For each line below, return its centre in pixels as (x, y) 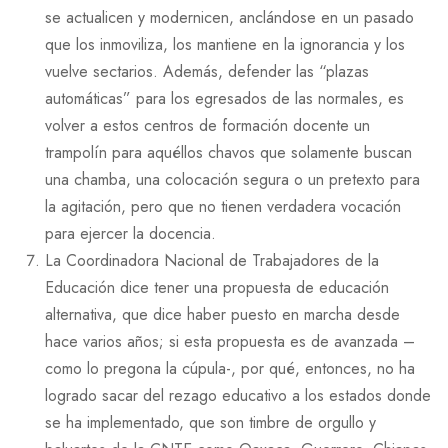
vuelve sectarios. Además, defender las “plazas (207, 71)
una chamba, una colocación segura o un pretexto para (232, 179)
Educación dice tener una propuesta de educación (217, 287)
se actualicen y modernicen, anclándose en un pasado (229, 17)
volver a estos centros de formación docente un (207, 125)
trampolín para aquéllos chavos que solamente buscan (228, 152)
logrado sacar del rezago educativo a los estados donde (238, 395)
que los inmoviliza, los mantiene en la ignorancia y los (225, 44)
